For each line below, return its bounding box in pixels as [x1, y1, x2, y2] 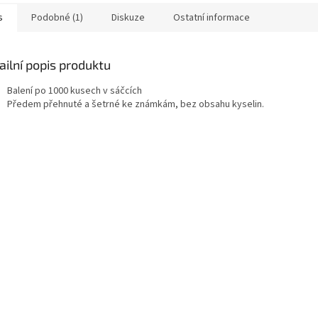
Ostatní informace [173, 10, 250, 25]
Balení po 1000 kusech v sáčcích [7, 83, 142, 98]
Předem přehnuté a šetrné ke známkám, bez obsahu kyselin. [7, 97, 264, 111]
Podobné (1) [31, 10, 83, 25]
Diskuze [111, 10, 145, 25]
